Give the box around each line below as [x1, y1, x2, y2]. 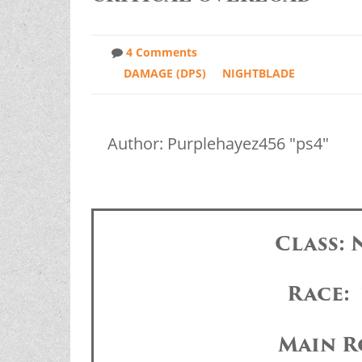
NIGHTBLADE [221, 65, 295, 82]
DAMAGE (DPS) [123, 65, 206, 82]
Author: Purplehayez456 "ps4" [107, 133, 329, 155]
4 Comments [125, 44, 197, 61]
